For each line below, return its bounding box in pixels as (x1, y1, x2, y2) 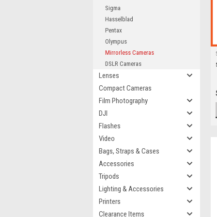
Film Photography (99, 96, 148, 105)
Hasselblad (105, 15, 133, 23)
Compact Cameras (99, 84, 152, 93)
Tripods (99, 172, 119, 181)
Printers (99, 197, 121, 206)
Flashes (99, 122, 121, 130)
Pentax (105, 27, 122, 34)
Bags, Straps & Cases (99, 147, 159, 155)
